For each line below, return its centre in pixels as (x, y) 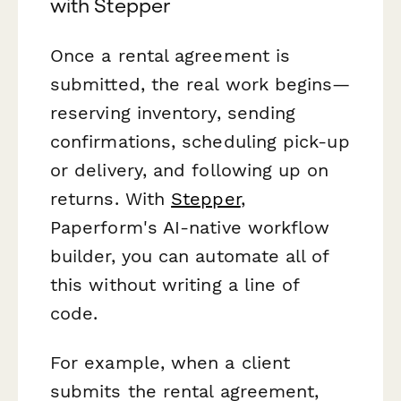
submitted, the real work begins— (200, 84)
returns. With (111, 198)
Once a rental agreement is (171, 55)
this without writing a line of (175, 284)
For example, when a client (171, 362)
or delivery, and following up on (190, 170)
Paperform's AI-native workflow (190, 227)
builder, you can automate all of (190, 256)
